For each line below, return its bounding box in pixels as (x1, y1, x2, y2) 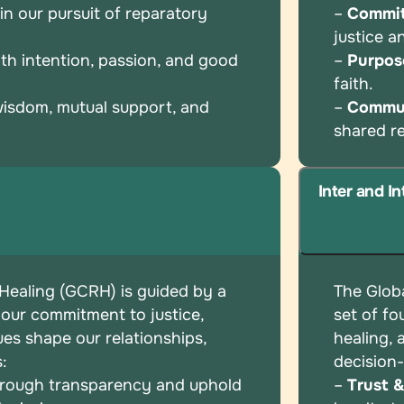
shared (334, 120, 391, 141)
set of (334, 305, 383, 326)
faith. (334, 73, 374, 94)
